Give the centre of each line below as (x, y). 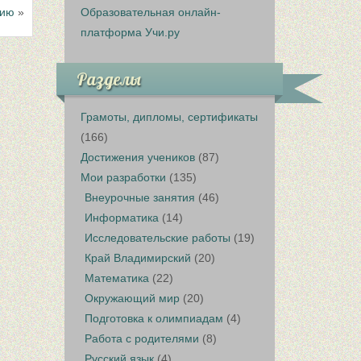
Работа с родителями (142, 338)
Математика (117, 278)
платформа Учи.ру (131, 32)
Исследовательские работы (158, 238)
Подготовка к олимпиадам (154, 318)
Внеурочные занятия (140, 197)
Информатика (122, 218)
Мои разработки (124, 177)
